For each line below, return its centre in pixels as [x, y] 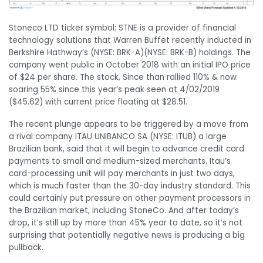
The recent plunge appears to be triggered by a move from [129, 124]
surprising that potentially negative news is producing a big [127, 235]
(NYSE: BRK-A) [117, 53]
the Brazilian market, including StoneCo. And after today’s [124, 211]
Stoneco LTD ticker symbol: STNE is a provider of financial [122, 28]
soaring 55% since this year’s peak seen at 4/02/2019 [114, 90]
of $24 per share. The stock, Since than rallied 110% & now [123, 77]
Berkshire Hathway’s [50, 53]
